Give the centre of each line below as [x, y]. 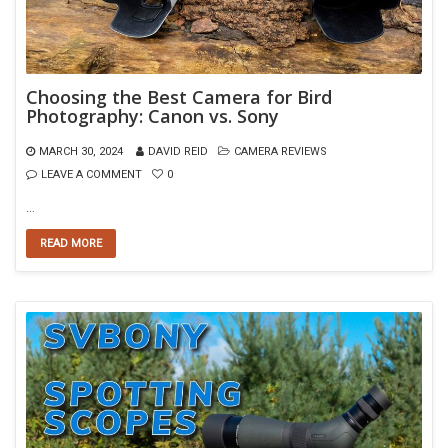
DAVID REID [178, 151]
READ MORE [71, 243]
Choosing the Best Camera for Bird [179, 96]
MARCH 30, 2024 [81, 151]
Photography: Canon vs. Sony [152, 115]
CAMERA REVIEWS [280, 151]
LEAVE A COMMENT [91, 174]
